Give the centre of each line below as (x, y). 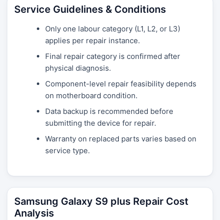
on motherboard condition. (91, 96)
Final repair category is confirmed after (113, 56)
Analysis (34, 213)
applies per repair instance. (93, 41)
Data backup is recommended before (109, 111)
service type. (68, 151)
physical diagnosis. (78, 68)
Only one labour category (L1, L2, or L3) (113, 29)
